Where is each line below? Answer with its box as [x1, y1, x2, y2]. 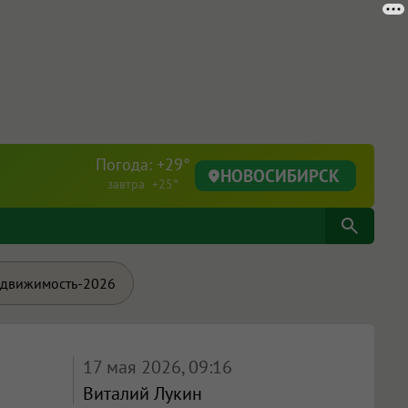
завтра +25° [107, 176, 178, 192]
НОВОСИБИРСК [220, 164, 340, 187]
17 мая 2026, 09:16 [82, 355, 232, 379]
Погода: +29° [96, 154, 190, 175]
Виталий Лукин [82, 382, 202, 405]
